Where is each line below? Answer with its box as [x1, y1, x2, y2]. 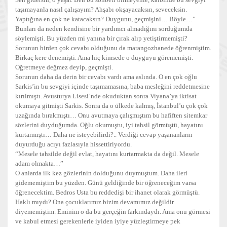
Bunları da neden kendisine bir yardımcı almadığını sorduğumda [15, 25, 193, 32]
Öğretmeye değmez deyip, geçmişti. [15, 63, 113, 71]
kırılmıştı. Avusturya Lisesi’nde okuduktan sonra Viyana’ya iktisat [15, 92, 197, 100]
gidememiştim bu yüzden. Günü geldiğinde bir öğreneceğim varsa [15, 179, 196, 186]
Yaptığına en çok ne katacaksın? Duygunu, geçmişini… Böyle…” [15, 15, 196, 23]
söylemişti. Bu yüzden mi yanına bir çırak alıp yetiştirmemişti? [15, 34, 187, 42]
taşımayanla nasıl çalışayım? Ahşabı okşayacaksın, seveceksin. [15, 6, 187, 13]
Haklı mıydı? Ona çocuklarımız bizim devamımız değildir [15, 198, 174, 206]
